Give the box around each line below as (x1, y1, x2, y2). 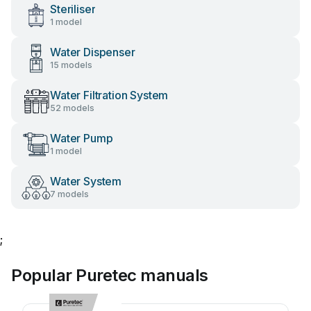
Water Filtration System (50, 88, 169, 102)
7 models (50, 189, 89, 199)
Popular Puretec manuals (11, 265, 208, 285)
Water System (50, 174, 122, 188)
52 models (50, 103, 94, 113)
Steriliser (50, 2, 96, 16)
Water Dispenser (50, 45, 135, 59)
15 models (50, 60, 92, 70)
